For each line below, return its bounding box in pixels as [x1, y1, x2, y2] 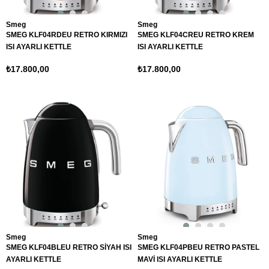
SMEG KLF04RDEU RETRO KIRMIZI [6, 31, 127, 39]
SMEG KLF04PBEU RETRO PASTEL [138, 243, 259, 252]
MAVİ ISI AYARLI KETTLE [138, 255, 222, 264]
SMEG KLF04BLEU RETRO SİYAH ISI [6, 243, 131, 252]
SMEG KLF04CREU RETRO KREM [138, 31, 254, 39]
